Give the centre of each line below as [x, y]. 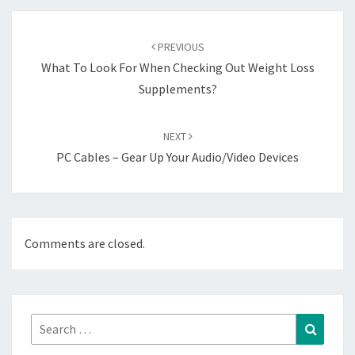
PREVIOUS [179, 47]
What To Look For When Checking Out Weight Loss [177, 67]
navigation [51, 41]
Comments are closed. [85, 244]
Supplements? [177, 89]
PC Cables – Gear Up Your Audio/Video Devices [177, 157]
